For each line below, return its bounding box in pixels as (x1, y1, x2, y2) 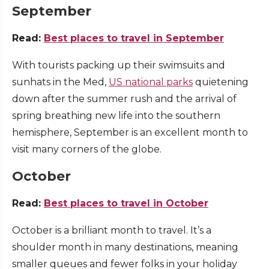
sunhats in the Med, (12, 76, 109, 88)
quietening (193, 76, 249, 88)
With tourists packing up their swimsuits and (12, 59, 225, 71)
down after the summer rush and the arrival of (12, 93, 237, 105)
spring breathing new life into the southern (12, 110, 220, 122)
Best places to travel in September (44, 32, 224, 44)
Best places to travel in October (44, 198, 208, 210)
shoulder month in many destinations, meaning (12, 241, 238, 253)
